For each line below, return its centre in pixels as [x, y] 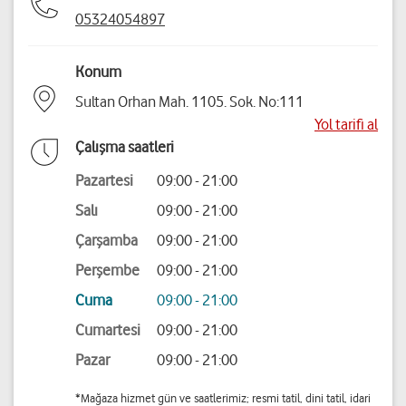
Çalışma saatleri [125, 147]
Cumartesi [108, 330]
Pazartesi [104, 181]
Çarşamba [106, 241]
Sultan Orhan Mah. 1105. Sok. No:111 [189, 102]
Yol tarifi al [346, 125]
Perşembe [107, 271]
